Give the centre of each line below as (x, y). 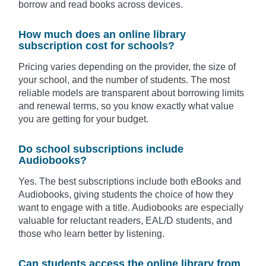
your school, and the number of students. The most (124, 80)
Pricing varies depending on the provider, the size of (127, 67)
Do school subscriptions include (101, 149)
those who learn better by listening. (91, 234)
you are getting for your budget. (83, 119)
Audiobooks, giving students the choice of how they (126, 195)
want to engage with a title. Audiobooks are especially (131, 208)
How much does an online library (102, 35)
